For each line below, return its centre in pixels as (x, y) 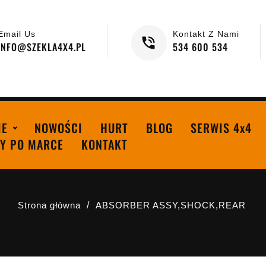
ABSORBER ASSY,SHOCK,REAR (170, 205)
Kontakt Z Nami (206, 34)
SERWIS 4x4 (221, 128)
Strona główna (49, 205)
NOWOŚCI (58, 128)
